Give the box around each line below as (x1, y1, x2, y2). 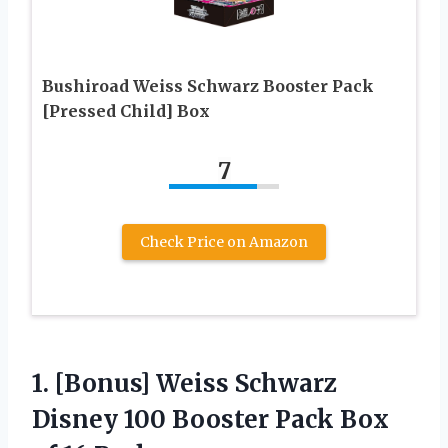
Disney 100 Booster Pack (32, 404, 340, 436)
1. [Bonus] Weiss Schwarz (32, 368, 337, 400)
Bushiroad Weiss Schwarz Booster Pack (42, 76, 374, 97)
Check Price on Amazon (140, 233, 308, 252)
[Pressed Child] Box (42, 101, 210, 122)
